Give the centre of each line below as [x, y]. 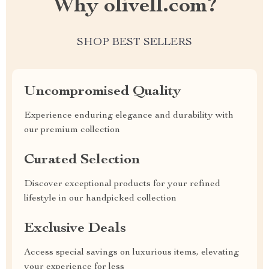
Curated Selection [82, 160]
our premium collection [72, 130]
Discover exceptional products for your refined [122, 184]
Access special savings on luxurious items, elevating [131, 253]
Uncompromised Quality [102, 92]
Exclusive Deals [75, 229]
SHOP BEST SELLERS [134, 43]
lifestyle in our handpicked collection [100, 199]
